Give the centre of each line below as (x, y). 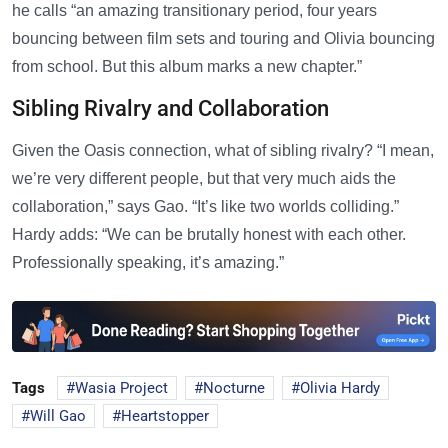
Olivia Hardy (340, 388)
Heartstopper (165, 416)
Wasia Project (121, 388)
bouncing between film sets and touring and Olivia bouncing (223, 39)
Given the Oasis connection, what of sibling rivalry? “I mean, (223, 151)
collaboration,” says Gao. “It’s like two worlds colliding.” (205, 207)
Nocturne (234, 388)
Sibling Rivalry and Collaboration (170, 109)
